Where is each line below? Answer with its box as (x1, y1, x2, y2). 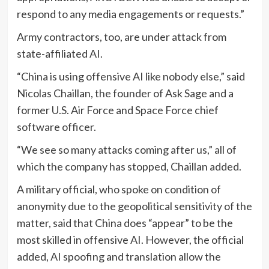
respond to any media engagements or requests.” (16, 7, 244, 20)
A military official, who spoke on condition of (16, 182, 221, 196)
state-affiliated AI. (16, 46, 103, 60)
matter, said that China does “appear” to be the (16, 216, 233, 229)
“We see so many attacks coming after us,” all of (16, 142, 237, 156)
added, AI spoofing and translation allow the (16, 249, 221, 263)
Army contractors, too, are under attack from (16, 29, 226, 43)
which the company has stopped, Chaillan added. (16, 159, 241, 173)
